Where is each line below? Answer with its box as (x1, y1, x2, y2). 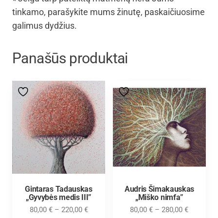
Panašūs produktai (12, 49, 128, 67)
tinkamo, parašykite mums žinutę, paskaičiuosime (12, 6, 205, 17)
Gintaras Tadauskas (25, 184, 92, 194)
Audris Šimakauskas (124, 184, 195, 194)
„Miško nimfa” (135, 192, 183, 202)
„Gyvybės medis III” (26, 192, 91, 202)
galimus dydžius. (12, 20, 77, 31)
